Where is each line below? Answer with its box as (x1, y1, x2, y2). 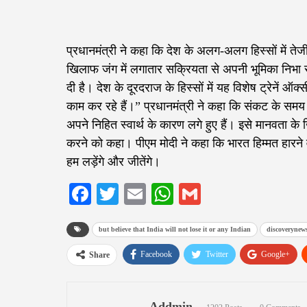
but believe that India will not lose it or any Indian (99, 225, 251, 234)
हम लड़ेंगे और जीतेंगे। (66, 155, 160, 169)
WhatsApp (173, 182, 267, 207)
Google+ (261, 249, 290, 260)
